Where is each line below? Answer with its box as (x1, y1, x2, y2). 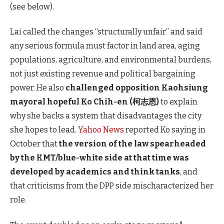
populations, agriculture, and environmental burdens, (10, 55, 211, 65)
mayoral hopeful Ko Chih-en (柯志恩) (10, 97, 159, 107)
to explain (159, 97, 197, 107)
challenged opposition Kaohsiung (65, 83, 208, 93)
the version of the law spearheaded (59, 139, 206, 149)
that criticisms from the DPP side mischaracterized (10, 181, 199, 191)
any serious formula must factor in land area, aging (10, 41, 200, 51)
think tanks (131, 167, 180, 177)
